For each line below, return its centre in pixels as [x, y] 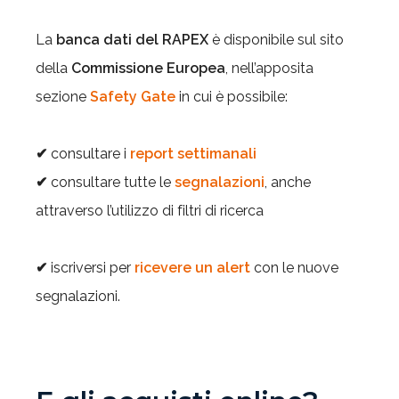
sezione [63, 97]
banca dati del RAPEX [132, 40]
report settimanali [193, 154]
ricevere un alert [192, 268]
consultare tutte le [111, 183]
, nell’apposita [269, 69]
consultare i [89, 154]
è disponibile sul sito [276, 40]
